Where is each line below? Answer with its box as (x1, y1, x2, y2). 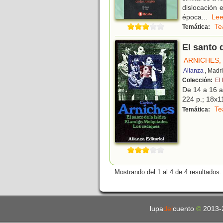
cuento (172, 205, 196, 213)
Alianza (183, 67, 204, 74)
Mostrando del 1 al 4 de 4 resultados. (114, 168, 222, 176)
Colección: (182, 76, 214, 84)
